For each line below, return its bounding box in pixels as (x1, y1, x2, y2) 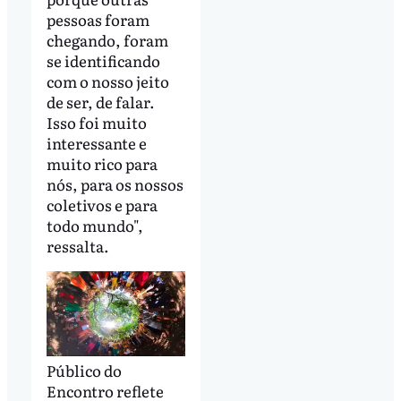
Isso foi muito (46, 111, 147, 134)
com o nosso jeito (46, 70, 169, 93)
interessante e (46, 132, 147, 155)
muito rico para (46, 152, 158, 175)
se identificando (46, 49, 160, 73)
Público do (46, 358, 122, 381)
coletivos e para (46, 193, 158, 217)
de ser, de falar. (46, 90, 155, 114)
